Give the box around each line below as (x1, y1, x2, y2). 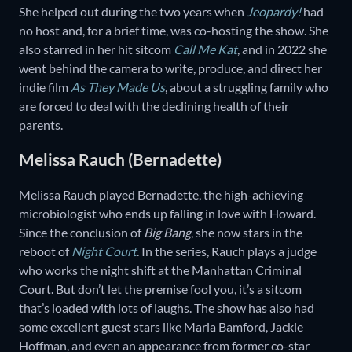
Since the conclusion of (19, 224, 144, 240)
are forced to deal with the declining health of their (19, 97, 289, 113)
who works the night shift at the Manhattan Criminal (19, 262, 302, 277)
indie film (19, 79, 71, 94)
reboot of (19, 243, 71, 258)
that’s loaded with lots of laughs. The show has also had (19, 299, 314, 315)
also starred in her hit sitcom (19, 41, 174, 57)
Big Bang (144, 224, 191, 240)
